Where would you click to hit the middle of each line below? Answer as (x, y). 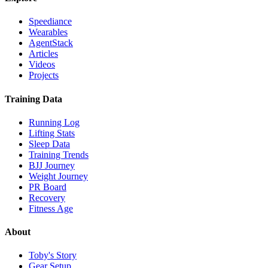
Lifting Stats (52, 133)
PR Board (48, 187)
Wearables (48, 32)
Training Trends (59, 154)
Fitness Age (51, 208)
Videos (42, 65)
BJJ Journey (52, 165)
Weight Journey (58, 176)
